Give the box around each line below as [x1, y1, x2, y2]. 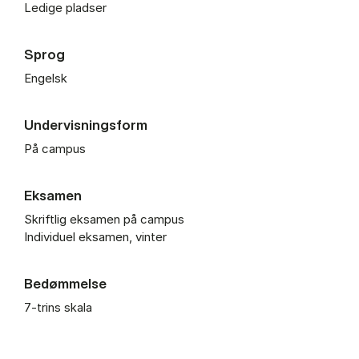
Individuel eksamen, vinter [24, 228, 167, 244]
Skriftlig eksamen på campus [24, 211, 184, 227]
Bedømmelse [24, 274, 107, 292]
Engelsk [24, 70, 67, 86]
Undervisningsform [24, 115, 147, 133]
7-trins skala [24, 299, 92, 315]
